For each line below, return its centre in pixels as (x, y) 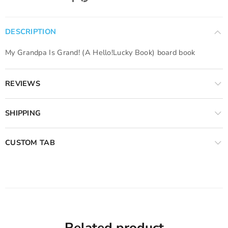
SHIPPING (23, 113)
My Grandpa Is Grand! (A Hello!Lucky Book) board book (100, 52)
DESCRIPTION (31, 32)
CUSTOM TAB (30, 142)
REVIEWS (23, 83)
